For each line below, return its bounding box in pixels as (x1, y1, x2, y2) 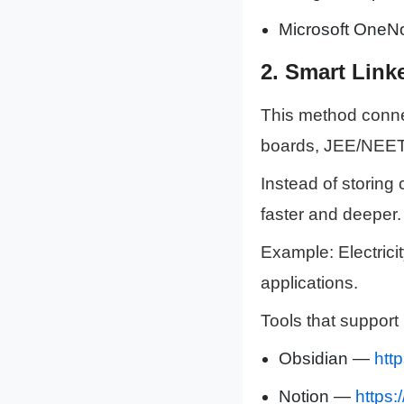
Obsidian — (278, 349, 374, 369)
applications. (260, 273, 358, 293)
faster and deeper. (260, 205, 401, 225)
